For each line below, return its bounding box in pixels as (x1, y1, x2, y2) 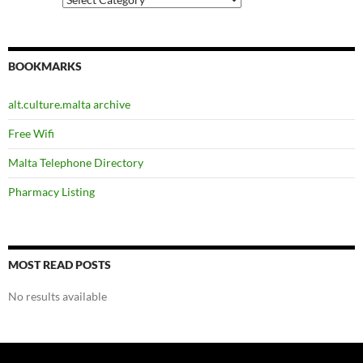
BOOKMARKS (8, 59, 82, 74)
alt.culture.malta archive (8, 97, 130, 112)
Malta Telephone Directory (8, 156, 143, 170)
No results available (8, 289, 107, 304)
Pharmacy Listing (8, 185, 95, 199)
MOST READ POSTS (8, 258, 111, 272)
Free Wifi (8, 126, 54, 141)
